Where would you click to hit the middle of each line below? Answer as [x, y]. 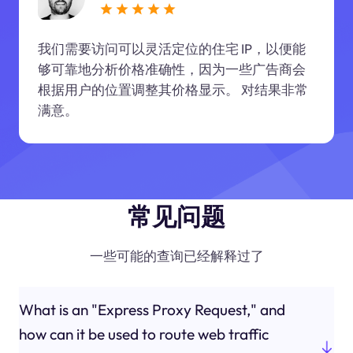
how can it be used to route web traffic [143, 334]
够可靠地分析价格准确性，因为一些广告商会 [171, 69]
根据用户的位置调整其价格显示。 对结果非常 [173, 90]
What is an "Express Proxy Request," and [152, 310]
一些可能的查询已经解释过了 [176, 255]
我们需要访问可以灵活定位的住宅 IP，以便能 [171, 49]
